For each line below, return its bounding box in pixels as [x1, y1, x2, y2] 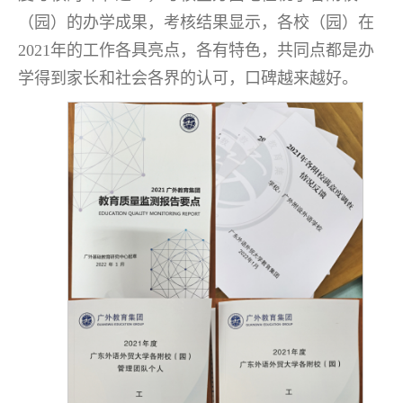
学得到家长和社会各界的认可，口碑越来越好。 [18, 68, 358, 87]
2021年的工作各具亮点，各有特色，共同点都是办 [18, 40, 374, 59]
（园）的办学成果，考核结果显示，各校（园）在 [18, 13, 374, 31]
